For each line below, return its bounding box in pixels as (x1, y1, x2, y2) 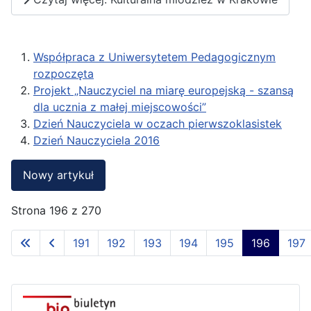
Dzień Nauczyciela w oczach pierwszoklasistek (33, 116, 282, 131)
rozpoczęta (33, 66, 94, 81)
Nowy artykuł (23, 168, 94, 183)
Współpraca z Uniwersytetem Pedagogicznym (33, 49, 276, 64)
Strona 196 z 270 (11, 203, 101, 217)
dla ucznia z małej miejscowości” (33, 99, 206, 114)
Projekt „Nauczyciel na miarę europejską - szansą (33, 83, 294, 97)
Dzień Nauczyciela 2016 (33, 133, 160, 147)
